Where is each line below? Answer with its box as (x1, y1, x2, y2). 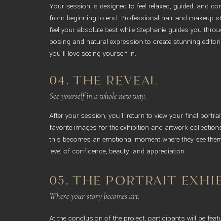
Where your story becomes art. (49, 191, 140, 201)
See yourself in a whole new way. (49, 91, 146, 101)
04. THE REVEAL (49, 72, 159, 88)
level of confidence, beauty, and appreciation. (49, 147, 186, 156)
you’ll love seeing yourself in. (49, 49, 136, 58)
